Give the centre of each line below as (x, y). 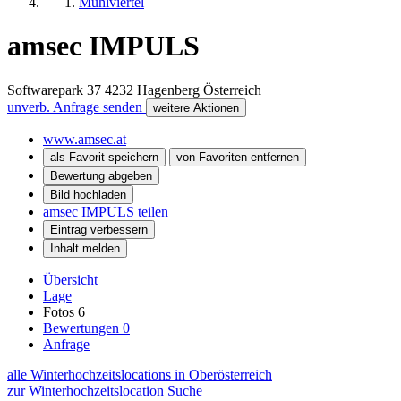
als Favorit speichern (104, 157)
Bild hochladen (88, 194)
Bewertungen (83, 328)
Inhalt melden (85, 248)
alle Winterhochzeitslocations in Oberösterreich (140, 374)
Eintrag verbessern (99, 229)
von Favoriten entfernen (238, 157)
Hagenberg (168, 90)
